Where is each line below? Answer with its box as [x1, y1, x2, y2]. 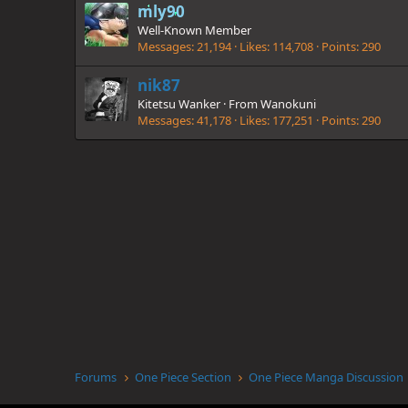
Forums [75, 369, 117, 385]
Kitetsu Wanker [138, 95, 220, 112]
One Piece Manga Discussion [249, 369, 404, 385]
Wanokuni [260, 95, 316, 112]
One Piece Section [134, 369, 231, 385]
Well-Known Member [138, 21, 251, 38]
